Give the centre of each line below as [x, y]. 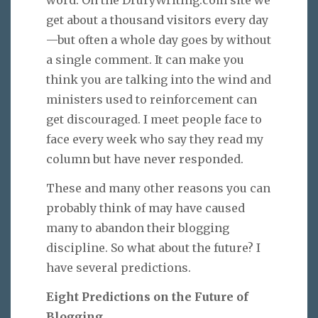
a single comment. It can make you [145, 59]
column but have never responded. [145, 159]
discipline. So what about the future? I [153, 247]
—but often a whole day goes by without [159, 39]
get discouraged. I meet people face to [154, 119]
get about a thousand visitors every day [157, 20]
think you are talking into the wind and [159, 79]
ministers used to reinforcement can [152, 99]
